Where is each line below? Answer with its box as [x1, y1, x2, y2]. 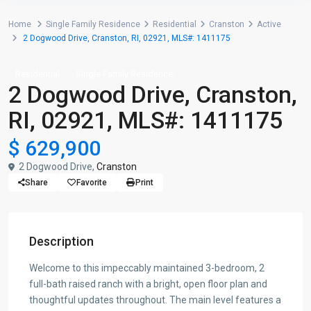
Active [257, 19, 281, 29]
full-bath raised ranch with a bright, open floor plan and [29, 278, 267, 289]
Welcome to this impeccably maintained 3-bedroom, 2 [29, 262, 264, 274]
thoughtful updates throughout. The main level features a [29, 294, 281, 305]
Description [29, 234, 94, 249]
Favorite [76, 178, 107, 187]
